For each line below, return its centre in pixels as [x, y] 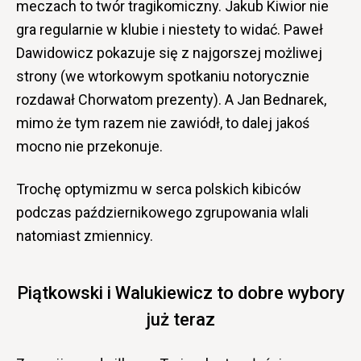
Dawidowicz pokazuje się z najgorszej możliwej [169, 52]
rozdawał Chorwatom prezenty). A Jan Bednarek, [171, 99]
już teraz [180, 319]
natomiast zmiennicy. [85, 235]
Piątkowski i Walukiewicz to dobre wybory [180, 293]
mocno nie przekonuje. [89, 146]
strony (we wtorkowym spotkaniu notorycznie [163, 76]
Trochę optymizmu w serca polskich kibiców [159, 189]
